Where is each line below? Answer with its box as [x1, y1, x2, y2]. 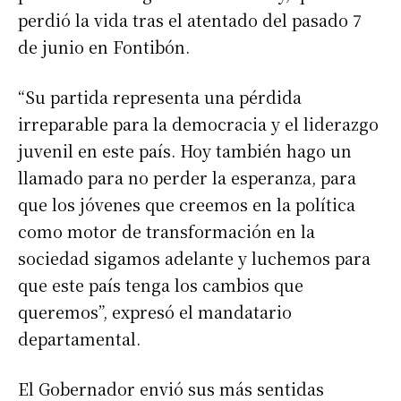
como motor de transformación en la [18, 218, 315, 243]
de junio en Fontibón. [18, 34, 190, 58]
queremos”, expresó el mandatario [18, 299, 292, 323]
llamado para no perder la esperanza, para [18, 165, 356, 189]
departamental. [18, 326, 141, 350]
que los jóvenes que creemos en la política [18, 192, 355, 216]
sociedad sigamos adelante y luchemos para [18, 245, 371, 269]
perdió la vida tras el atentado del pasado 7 [18, 7, 362, 31]
